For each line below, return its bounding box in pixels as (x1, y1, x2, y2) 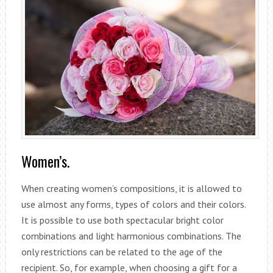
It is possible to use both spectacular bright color (21, 214, 224, 227)
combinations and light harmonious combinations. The (21, 230, 241, 243)
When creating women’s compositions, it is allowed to (21, 182, 242, 195)
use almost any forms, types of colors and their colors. (21, 198, 246, 211)
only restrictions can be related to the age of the (21, 246, 222, 258)
